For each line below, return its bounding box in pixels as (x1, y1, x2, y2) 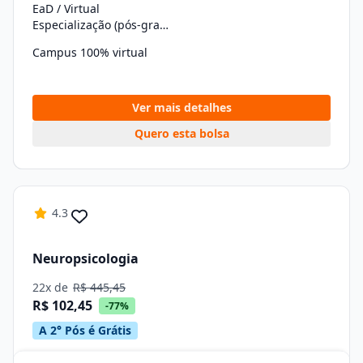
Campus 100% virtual (32, 45, 147, 60)
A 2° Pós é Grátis (39, 322, 131, 338)
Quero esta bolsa (134, 126, 229, 141)
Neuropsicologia (32, 249, 139, 267)
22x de (32, 280, 71, 295)
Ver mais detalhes (131, 100, 232, 115)
